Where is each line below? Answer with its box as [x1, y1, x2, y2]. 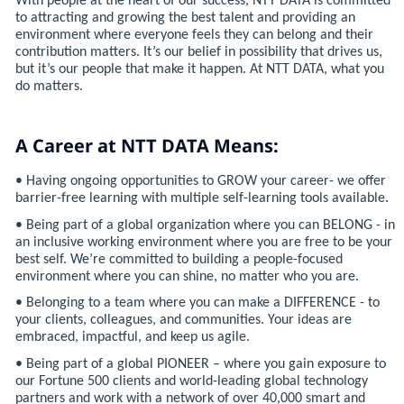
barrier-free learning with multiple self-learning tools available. [14, 190, 389, 206]
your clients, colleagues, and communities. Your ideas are [14, 313, 352, 328]
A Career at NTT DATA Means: [14, 133, 279, 159]
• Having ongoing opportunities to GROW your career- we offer [14, 173, 386, 188]
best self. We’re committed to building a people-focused [14, 252, 343, 267]
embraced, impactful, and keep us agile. [14, 330, 250, 345]
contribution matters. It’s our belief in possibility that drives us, [14, 44, 382, 60]
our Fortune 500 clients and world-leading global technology [14, 373, 368, 389]
